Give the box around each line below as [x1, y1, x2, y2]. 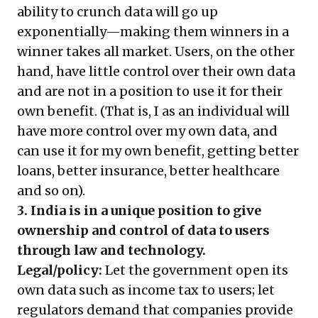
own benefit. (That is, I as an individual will [17, 102, 290, 119]
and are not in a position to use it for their [17, 82, 283, 99]
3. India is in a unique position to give [17, 202, 261, 219]
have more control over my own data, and [17, 122, 278, 139]
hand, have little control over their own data [17, 62, 295, 79]
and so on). [17, 182, 85, 199]
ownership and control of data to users [17, 221, 270, 238]
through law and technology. [17, 241, 206, 258]
